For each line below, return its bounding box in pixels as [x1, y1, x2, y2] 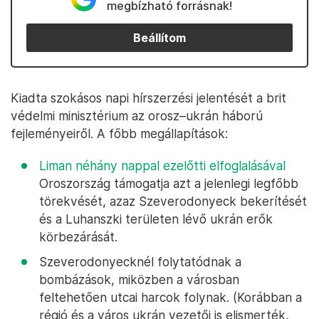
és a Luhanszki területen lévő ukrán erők [39, 211, 273, 226]
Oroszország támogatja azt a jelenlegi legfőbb [39, 176, 298, 191]
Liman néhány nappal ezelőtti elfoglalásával [39, 158, 286, 173]
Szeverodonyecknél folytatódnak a [39, 254, 241, 269]
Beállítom [133, 31, 186, 45]
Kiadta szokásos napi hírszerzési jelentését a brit [11, 90, 286, 105]
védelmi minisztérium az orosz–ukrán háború [11, 108, 263, 123]
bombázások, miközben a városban [39, 272, 239, 287]
